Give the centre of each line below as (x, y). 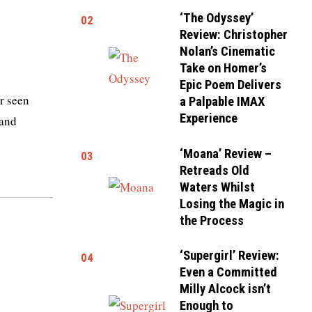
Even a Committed (229, 273)
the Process (212, 220)
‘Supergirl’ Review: (230, 256)
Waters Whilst (218, 187)
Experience (210, 119)
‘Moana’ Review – (226, 154)
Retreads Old (215, 170)
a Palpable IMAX (223, 102)
